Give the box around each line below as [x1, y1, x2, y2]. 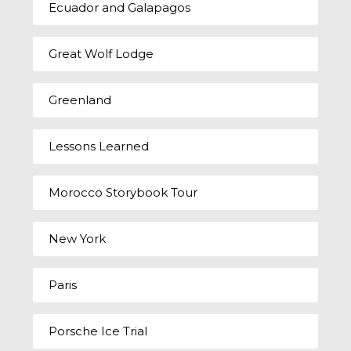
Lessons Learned [49, 138, 150, 154]
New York [49, 230, 107, 246]
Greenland [49, 92, 112, 107]
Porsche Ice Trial [49, 323, 148, 338]
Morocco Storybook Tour [49, 184, 198, 200]
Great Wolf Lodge [49, 45, 154, 61]
